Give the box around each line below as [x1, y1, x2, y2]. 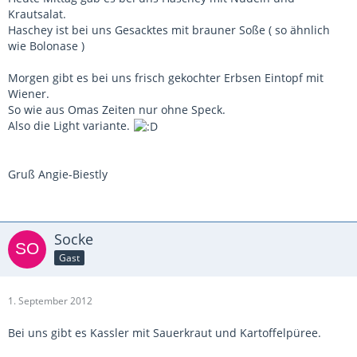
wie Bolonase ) [8, 37, 84, 53]
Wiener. [8, 85, 49, 101]
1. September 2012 [8, 293, 92, 308]
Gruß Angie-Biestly [8, 166, 108, 182]
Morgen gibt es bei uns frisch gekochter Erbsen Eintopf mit [8, 69, 324, 85]
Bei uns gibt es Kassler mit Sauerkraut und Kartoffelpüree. [8, 324, 321, 340]
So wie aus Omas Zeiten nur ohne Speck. [8, 101, 226, 117]
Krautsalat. [8, 6, 66, 22]
